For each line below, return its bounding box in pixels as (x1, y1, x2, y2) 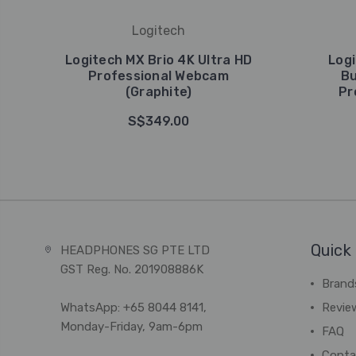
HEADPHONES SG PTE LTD (60, 243, 210, 257)
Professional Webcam (88, 68, 229, 83)
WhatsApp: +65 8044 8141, (60, 300, 207, 315)
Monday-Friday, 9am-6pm (60, 319, 203, 334)
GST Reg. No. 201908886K (60, 262, 203, 277)
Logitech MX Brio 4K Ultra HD (65, 52, 252, 68)
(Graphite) (125, 84, 192, 99)
